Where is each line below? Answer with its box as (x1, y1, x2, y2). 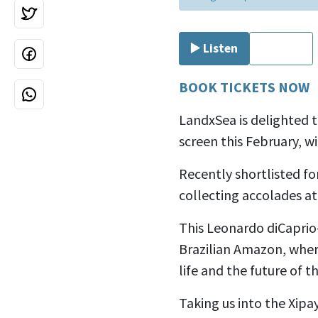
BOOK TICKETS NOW (179, 77, 309, 96)
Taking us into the (179, 293, 288, 312)
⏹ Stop (261, 40, 302, 56)
